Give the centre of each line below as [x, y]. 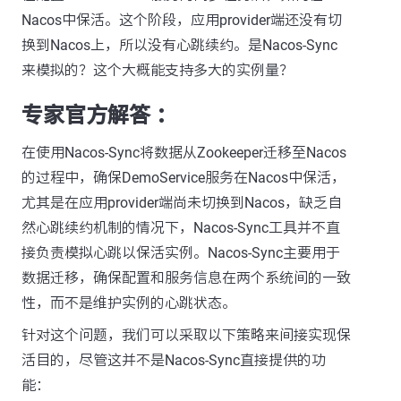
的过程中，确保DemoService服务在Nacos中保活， [183, 178]
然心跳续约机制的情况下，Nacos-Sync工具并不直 [181, 228]
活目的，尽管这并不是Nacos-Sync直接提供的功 [174, 360]
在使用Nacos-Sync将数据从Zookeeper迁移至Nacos [184, 153]
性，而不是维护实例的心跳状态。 [129, 303]
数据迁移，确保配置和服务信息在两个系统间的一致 [186, 278]
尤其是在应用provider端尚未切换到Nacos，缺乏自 [182, 203]
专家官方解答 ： [99, 115]
